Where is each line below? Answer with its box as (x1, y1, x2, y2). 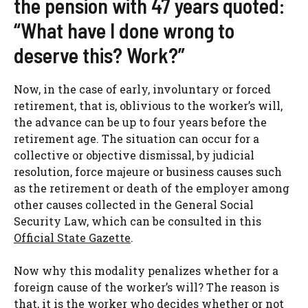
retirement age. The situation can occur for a (14, 131, 259, 146)
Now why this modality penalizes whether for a (14, 263, 278, 278)
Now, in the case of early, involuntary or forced (14, 81, 271, 96)
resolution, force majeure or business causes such (14, 164, 282, 179)
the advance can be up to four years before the (14, 114, 267, 129)
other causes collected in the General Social (14, 197, 254, 212)
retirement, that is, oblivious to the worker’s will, (14, 98, 283, 113)
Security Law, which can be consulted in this (14, 213, 261, 228)
